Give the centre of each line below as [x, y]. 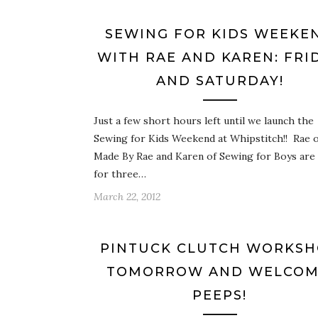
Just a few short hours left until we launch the [204, 121]
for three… [120, 174]
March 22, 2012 [127, 197]
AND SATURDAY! [220, 81]
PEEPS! [220, 296]
